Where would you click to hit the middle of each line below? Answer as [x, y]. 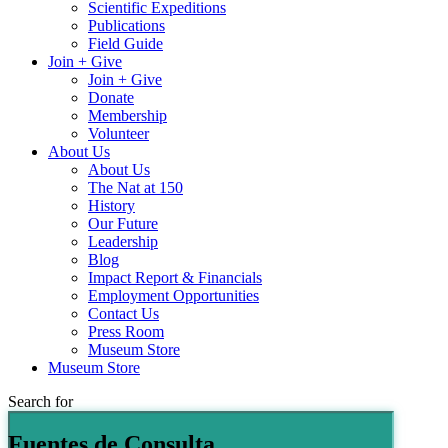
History [111, 206]
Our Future [123, 224]
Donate [111, 98]
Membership [127, 116]
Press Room [126, 332]
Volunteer [118, 134]
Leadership [123, 242]
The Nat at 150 [135, 188]
